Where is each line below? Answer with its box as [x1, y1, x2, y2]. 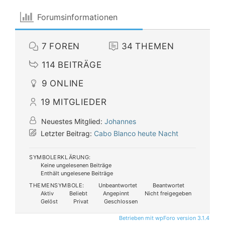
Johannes [104, 117, 136, 126]
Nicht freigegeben [143, 189, 191, 197]
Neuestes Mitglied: [39, 117, 104, 126]
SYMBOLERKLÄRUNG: [29, 153, 91, 161]
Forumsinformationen [37, 12, 118, 23]
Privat [72, 197, 88, 205]
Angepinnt [101, 189, 129, 197]
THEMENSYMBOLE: [29, 181, 84, 189]
